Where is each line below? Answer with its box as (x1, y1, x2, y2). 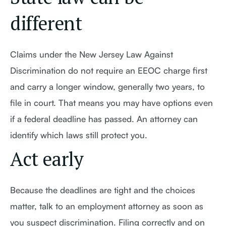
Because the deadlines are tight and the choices (10, 185, 195, 195)
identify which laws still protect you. (10, 130, 147, 140)
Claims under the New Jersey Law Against (10, 49, 173, 60)
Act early (10, 146, 84, 172)
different (10, 11, 82, 36)
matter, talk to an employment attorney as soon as (10, 201, 203, 211)
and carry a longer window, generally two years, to (10, 81, 205, 92)
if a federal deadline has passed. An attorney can (10, 114, 198, 124)
